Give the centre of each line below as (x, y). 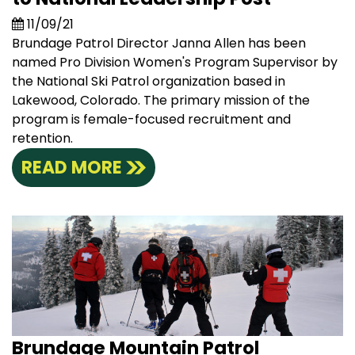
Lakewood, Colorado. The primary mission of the (161, 100)
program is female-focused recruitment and (151, 119)
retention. (42, 138)
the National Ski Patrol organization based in (149, 81)
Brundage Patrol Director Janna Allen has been (159, 43)
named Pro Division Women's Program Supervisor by (175, 62)
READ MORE (72, 167)
